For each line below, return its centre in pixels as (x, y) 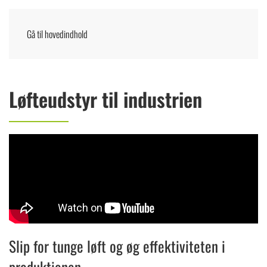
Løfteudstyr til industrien (105, 99)
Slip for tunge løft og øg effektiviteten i (117, 246)
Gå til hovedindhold (57, 34)
